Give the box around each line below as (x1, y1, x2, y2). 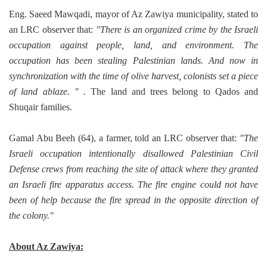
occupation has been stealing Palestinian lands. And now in (9, 55, 258, 66)
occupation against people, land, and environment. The (9, 40, 258, 51)
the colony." (9, 210, 54, 221)
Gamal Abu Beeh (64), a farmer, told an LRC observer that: (9, 133, 240, 144)
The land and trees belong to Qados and (91, 86, 258, 97)
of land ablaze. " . (9, 86, 91, 97)
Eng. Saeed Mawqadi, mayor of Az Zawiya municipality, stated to (9, 9, 258, 20)
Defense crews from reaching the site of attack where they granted (9, 164, 258, 175)
